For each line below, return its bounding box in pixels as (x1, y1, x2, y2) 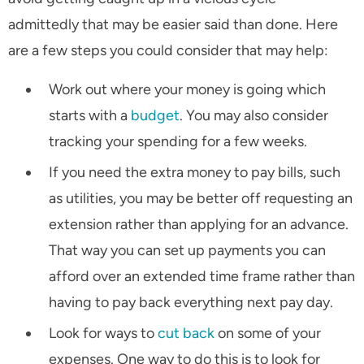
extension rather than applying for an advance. (49, 215, 349, 234)
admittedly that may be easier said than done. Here (8, 15, 338, 34)
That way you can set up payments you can (49, 241, 326, 260)
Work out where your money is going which (49, 80, 326, 99)
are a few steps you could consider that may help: (8, 41, 328, 60)
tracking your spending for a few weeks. (49, 132, 307, 151)
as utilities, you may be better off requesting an (49, 189, 353, 208)
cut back (158, 324, 214, 343)
